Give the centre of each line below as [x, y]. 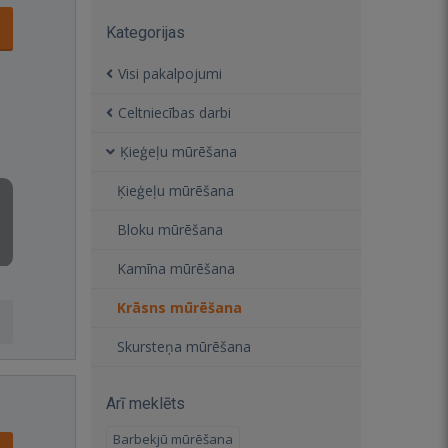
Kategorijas [145, 32]
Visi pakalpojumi [170, 73]
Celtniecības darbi [174, 112]
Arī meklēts [145, 403]
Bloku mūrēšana [170, 229]
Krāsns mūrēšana [179, 307]
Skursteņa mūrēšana [184, 346]
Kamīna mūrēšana [176, 268]
